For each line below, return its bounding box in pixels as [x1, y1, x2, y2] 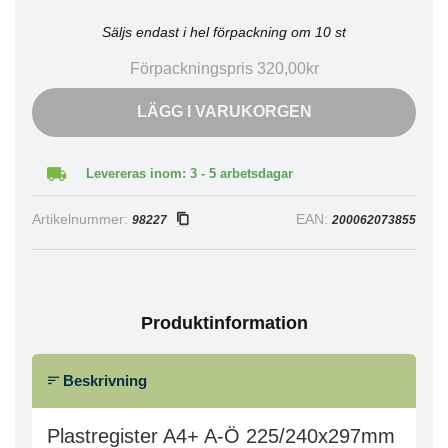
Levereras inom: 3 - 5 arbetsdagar [86, 166, 293, 181]
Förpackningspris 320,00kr [129, 60, 319, 77]
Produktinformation [140, 313, 308, 333]
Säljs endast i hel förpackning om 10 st [102, 24, 346, 40]
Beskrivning [59, 372, 147, 389]
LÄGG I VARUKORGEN [136, 103, 312, 120]
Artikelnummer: [32, 212, 132, 227]
